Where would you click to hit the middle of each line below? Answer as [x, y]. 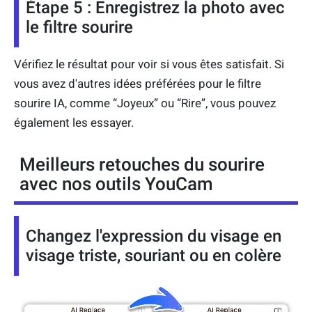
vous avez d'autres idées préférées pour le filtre [138, 84]
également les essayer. [74, 123]
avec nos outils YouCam [116, 184]
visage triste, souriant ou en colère [154, 256]
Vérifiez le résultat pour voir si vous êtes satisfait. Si [149, 64]
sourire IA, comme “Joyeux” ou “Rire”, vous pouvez [145, 103]
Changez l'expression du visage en [154, 236]
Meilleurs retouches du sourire [142, 165]
